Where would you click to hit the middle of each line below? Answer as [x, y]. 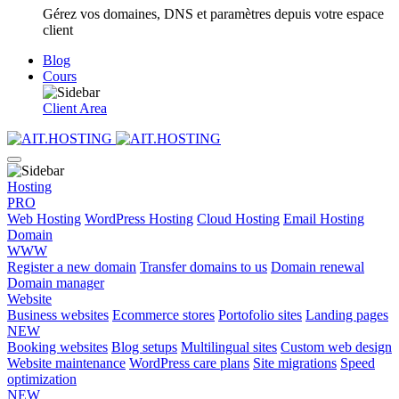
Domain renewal [318, 266]
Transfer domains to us [204, 266]
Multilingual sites [229, 346]
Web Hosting [44, 218]
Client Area [75, 108]
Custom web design [336, 346]
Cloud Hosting [238, 218]
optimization [42, 379]
